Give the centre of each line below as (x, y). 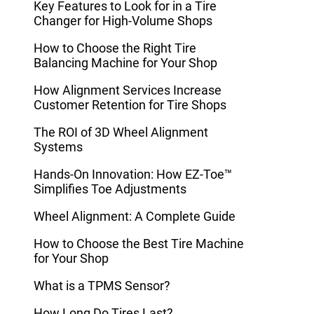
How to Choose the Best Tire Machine (139, 244)
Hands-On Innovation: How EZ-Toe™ (133, 175)
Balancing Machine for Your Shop (125, 63)
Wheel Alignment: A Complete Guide (135, 217)
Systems (58, 147)
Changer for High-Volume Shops (123, 21)
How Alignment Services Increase (128, 90)
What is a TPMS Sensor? (102, 286)
